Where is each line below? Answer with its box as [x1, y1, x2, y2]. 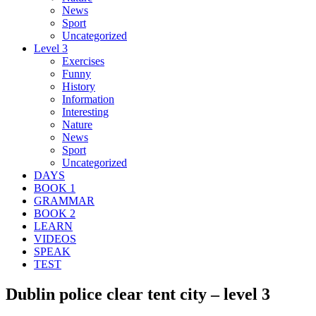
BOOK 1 [34, 181, 75, 194]
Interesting [62, 105, 109, 118]
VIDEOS [34, 232, 76, 245]
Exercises [62, 54, 104, 67]
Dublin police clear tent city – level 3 [6, 284, 270, 303]
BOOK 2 [34, 207, 75, 219]
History [62, 80, 95, 92]
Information [62, 92, 114, 105]
